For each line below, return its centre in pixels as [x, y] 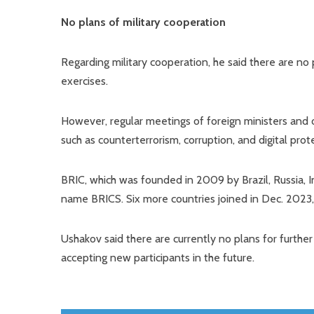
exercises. [84, 81]
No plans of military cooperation [143, 22]
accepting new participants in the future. [158, 258]
